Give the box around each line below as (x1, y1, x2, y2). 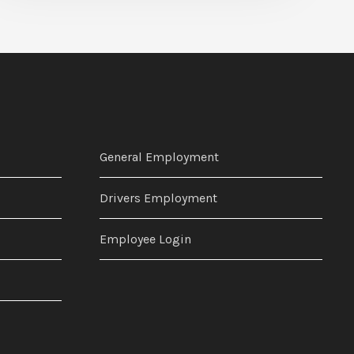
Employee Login (100, 231, 192, 247)
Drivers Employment (100, 190, 218, 205)
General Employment (100, 149, 220, 164)
